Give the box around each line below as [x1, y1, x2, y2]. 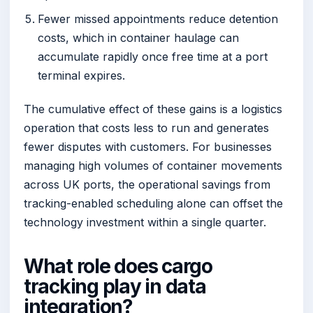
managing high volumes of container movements [24, 159, 282, 173]
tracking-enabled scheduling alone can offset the [24, 196, 283, 211]
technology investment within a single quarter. [24, 215, 266, 230]
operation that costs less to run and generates [24, 121, 269, 136]
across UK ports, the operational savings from [24, 177, 270, 192]
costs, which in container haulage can [38, 30, 239, 45]
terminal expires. [38, 68, 125, 82]
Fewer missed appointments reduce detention [38, 11, 278, 26]
